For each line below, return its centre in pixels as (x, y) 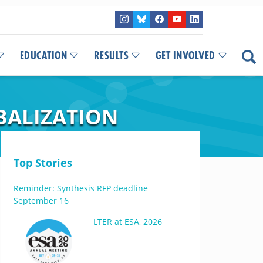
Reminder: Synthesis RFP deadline (80, 188)
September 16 (41, 200)
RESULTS (111, 56)
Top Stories (43, 163)
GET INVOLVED (185, 56)
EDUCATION (43, 56)
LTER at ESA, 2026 (127, 222)
